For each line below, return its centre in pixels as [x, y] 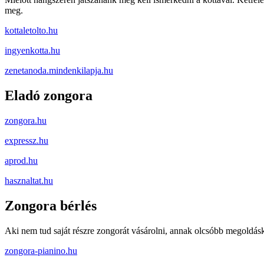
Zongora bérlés [51, 205]
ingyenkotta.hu [32, 51]
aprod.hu [21, 160]
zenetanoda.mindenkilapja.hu [59, 71]
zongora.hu [26, 120]
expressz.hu [27, 140]
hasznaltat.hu [29, 180]
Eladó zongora [49, 95]
